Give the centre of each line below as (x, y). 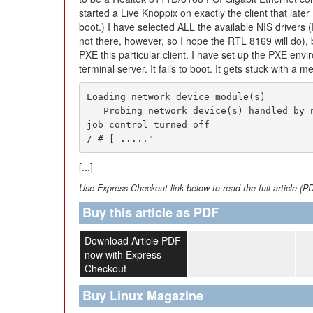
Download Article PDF (132, 240)
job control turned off (148, 124)
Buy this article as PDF (151, 212)
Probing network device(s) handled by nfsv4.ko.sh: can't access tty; (95, 110)
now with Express (123, 254)
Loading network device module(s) (176, 96)
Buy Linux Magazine (143, 296)
